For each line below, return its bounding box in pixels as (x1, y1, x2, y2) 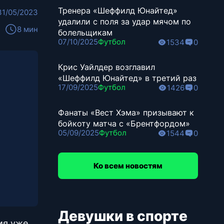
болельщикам (58, 27, 112, 37)
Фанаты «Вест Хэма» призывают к (58, 107, 194, 117)
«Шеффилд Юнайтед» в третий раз (58, 73, 196, 83)
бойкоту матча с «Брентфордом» (58, 118, 190, 128)
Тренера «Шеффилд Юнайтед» (58, 5, 177, 15)
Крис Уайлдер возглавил (58, 62, 155, 72)
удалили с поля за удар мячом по (58, 16, 191, 26)
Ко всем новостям (93, 161, 162, 170)
